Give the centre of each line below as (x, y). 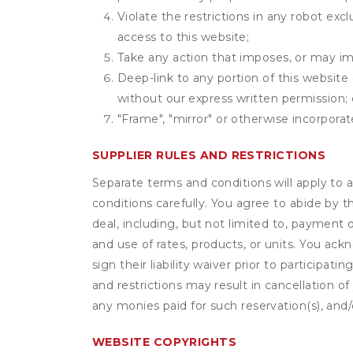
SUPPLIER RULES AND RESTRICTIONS (209, 155)
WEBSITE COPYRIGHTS (165, 342)
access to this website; (184, 37)
